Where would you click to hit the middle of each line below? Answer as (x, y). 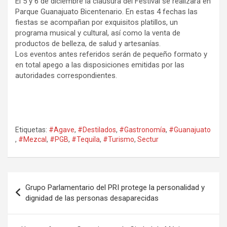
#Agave (62, 130)
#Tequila (86, 140)
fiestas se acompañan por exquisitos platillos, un (97, 23)
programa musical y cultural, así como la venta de (98, 33)
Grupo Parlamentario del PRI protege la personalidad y (115, 188)
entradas (33, 212)
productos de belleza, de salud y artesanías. (88, 44)
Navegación (41, 180)
